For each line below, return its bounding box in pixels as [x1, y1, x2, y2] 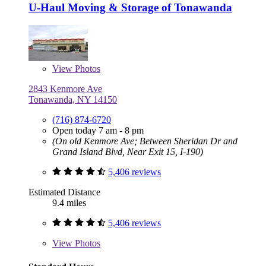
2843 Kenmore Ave [28, 84, 102, 94]
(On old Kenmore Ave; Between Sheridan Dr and [52, 136, 237, 147]
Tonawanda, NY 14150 [28, 94, 117, 105]
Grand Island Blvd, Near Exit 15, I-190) [52, 147, 203, 157]
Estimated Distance [28, 187, 100, 198]
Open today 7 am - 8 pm [52, 125, 144, 136]
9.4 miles [52, 198, 86, 208]
